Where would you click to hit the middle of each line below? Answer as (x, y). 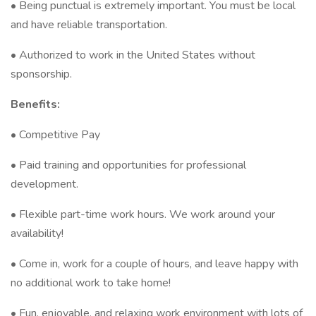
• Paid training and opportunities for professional (128, 165)
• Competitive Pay (57, 135)
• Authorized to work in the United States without (133, 55)
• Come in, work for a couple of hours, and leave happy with (154, 264)
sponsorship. (41, 74)
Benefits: (35, 104)
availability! (37, 233)
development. (44, 184)
